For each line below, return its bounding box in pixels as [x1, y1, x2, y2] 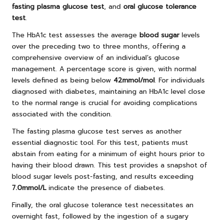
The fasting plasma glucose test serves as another [12, 126, 182, 137]
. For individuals [155, 75, 205, 86]
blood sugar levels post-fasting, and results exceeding [12, 171, 193, 182]
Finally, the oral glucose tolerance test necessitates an [12, 200, 193, 211]
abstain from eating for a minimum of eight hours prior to [12, 149, 205, 160]
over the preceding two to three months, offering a [12, 41, 186, 52]
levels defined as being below [12, 75, 113, 86]
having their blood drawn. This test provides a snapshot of [12, 160, 207, 171]
